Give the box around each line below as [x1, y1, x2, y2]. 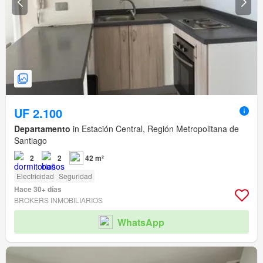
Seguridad [59, 171, 92, 181]
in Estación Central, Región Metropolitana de [70, 123, 239, 135]
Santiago [14, 134, 47, 147]
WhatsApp [117, 215, 164, 229]
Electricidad [16, 171, 54, 181]
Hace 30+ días [14, 184, 62, 195]
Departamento [14, 123, 70, 135]
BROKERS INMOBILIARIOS [14, 195, 103, 205]
